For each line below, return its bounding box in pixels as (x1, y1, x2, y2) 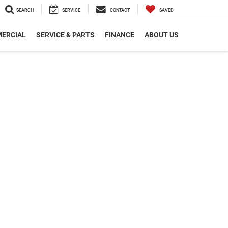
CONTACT (110, 8, 130, 13)
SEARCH (16, 8, 34, 13)
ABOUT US (145, 31, 179, 39)
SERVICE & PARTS (36, 31, 95, 39)
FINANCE (105, 31, 134, 39)
